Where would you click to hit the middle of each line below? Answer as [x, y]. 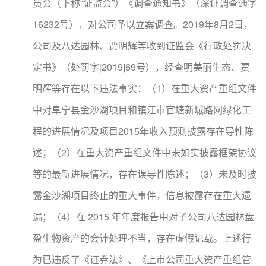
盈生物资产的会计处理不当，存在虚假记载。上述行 [142, 238]
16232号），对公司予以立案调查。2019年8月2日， [143, 24]
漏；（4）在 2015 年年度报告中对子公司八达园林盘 [143, 216]
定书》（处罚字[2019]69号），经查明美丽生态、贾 [141, 67]
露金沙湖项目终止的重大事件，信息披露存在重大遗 [142, 195]
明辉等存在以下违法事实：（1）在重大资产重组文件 [145, 88]
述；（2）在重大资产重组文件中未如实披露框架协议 [145, 152]
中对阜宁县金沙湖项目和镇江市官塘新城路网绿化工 [142, 110]
